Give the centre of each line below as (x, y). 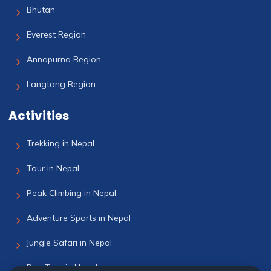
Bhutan (41, 9)
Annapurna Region (64, 59)
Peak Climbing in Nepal (71, 193)
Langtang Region (61, 84)
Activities (39, 115)
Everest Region (56, 34)
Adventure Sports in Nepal (79, 217)
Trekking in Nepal (60, 143)
